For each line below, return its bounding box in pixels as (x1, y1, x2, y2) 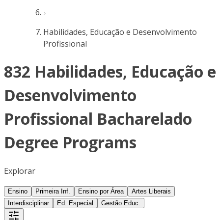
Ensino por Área (78, 187, 124, 195)
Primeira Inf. (35, 187, 70, 195)
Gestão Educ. (101, 199, 140, 207)
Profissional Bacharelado (4, 108, 192, 130)
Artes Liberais (132, 187, 171, 195)
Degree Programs (4, 132, 137, 153)
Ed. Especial (57, 199, 93, 207)
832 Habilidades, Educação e (4, 61, 216, 82)
